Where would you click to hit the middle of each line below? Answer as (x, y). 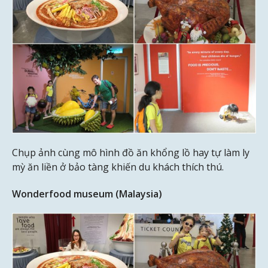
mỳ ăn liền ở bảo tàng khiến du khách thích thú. (118, 167)
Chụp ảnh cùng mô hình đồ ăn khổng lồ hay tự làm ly (131, 152)
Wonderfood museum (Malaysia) (87, 194)
